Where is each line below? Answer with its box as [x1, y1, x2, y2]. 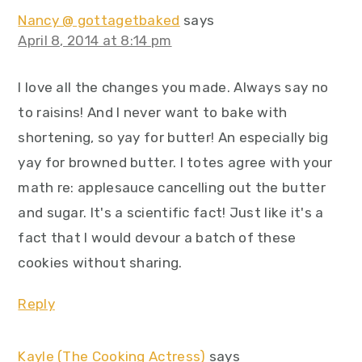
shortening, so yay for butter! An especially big [18, 129, 329, 146]
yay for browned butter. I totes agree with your [18, 154, 333, 171]
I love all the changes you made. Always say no [18, 79, 329, 96]
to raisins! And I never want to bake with [18, 104, 288, 121]
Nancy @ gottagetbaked [18, 12, 180, 29]
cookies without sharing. [18, 255, 183, 271]
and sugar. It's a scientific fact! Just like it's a [18, 204, 324, 221]
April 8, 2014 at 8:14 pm [18, 32, 172, 49]
